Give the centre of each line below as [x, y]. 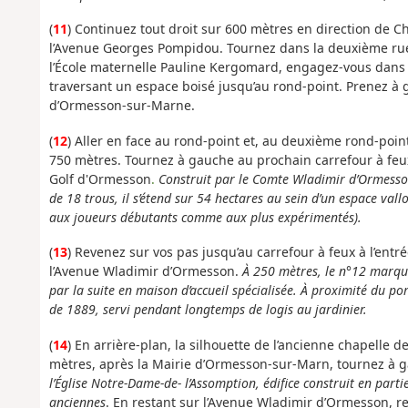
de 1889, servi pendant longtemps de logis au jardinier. [208, 310]
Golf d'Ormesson [100, 178]
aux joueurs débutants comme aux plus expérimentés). [205, 217]
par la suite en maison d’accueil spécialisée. [173, 291]
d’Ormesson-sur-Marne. [122, 106]
